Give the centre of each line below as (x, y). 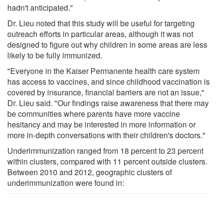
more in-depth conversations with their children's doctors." (106, 135)
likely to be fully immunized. (55, 55)
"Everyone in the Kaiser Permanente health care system (103, 71)
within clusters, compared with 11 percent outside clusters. (107, 161)
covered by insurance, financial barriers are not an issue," (106, 92)
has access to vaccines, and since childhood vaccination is (109, 81)
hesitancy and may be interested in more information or (101, 124)
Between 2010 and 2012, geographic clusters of (90, 172)
